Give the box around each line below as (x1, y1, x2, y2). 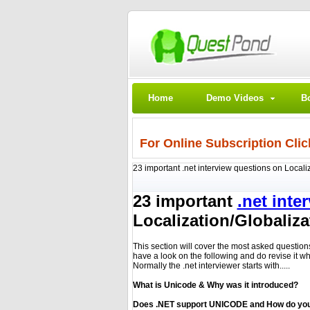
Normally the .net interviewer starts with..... (132, 261, 290, 271)
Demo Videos (206, 93, 264, 103)
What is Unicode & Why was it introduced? (132, 280, 298, 291)
